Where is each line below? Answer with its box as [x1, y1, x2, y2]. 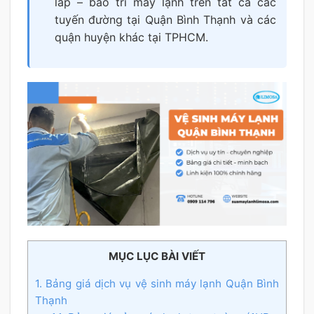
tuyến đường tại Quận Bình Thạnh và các [54, 12, 276, 27]
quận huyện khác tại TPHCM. [54, 29, 208, 44]
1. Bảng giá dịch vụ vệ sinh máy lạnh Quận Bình [35, 277, 279, 291]
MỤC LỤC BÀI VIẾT [109, 250, 205, 264]
